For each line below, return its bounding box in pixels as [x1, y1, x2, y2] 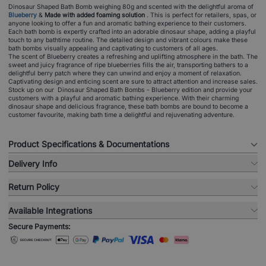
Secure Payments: [8, 221, 71, 231]
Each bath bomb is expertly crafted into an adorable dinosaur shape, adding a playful [8, 27, 256, 36]
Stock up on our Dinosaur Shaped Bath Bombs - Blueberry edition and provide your [8, 85, 252, 94]
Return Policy [8, 182, 59, 192]
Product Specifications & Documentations [8, 139, 169, 150]
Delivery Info [8, 158, 57, 169]
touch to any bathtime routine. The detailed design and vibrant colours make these [8, 36, 248, 44]
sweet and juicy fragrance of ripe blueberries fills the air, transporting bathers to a [8, 61, 248, 69]
